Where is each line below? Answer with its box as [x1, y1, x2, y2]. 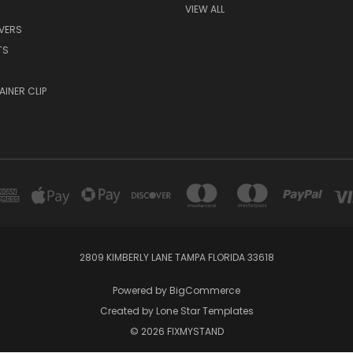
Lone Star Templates [155, 303, 254, 318]
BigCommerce [169, 283, 240, 297]
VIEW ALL [184, 2, 225, 16]
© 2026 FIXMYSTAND [129, 324, 224, 338]
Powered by [113, 283, 169, 297]
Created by [99, 303, 156, 318]
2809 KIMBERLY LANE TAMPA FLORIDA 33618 [79, 250, 274, 264]
